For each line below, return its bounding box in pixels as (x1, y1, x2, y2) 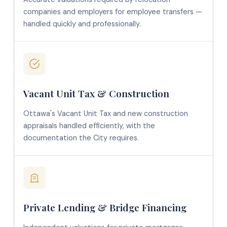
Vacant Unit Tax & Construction (23, 87, 169, 100)
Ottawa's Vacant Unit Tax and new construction (23, 109, 188, 118)
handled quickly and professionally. (23, 19, 141, 28)
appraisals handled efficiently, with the (23, 121, 155, 130)
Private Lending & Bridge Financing (23, 201, 186, 214)
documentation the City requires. (23, 133, 139, 142)
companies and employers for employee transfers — (23, 7, 202, 16)
